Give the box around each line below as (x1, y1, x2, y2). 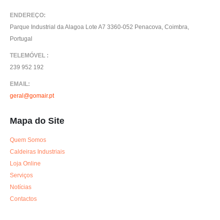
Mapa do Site (10, 116, 64, 126)
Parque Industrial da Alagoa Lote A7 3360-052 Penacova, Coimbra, (10, 23, 189, 30)
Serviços (10, 172, 33, 179)
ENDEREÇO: (10, 11, 46, 18)
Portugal (10, 35, 32, 42)
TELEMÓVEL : (10, 52, 49, 58)
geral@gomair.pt (10, 92, 54, 99)
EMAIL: (10, 80, 30, 87)
